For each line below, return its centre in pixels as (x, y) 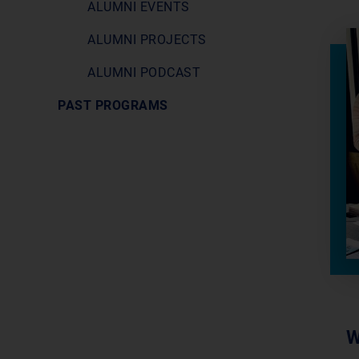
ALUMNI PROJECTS (147, 40)
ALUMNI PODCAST (144, 73)
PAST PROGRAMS (113, 105)
